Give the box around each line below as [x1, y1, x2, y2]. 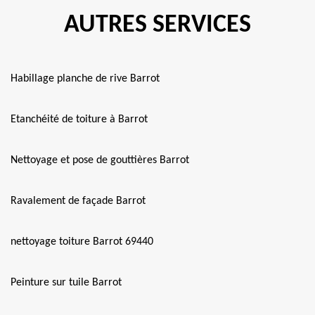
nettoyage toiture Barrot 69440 [11, 236, 153, 247]
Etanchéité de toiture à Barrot [11, 114, 148, 125]
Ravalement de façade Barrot [11, 195, 146, 207]
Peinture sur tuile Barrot [11, 277, 122, 288]
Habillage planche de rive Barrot [11, 73, 160, 84]
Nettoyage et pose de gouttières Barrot [11, 155, 189, 166]
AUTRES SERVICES [64, 13, 251, 38]
